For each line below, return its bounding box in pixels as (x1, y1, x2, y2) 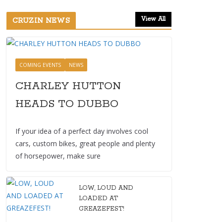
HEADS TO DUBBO (15, 97, 118, 111)
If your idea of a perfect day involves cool (15, 126, 148, 136)
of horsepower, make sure (15, 151, 101, 161)
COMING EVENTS (19, 61, 61, 68)
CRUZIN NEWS (12, 16, 70, 25)
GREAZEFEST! (79, 205, 124, 213)
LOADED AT (79, 195, 118, 202)
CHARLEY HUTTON (15, 79, 121, 93)
